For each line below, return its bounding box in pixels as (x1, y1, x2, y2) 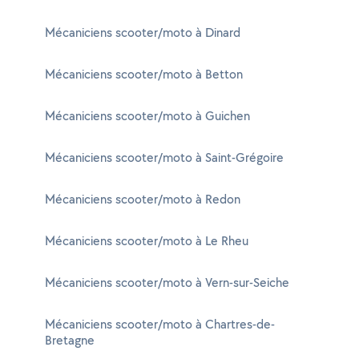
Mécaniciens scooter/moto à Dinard (45, 24, 240, 41)
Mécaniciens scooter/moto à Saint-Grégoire (45, 149, 284, 166)
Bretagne (45, 332, 95, 349)
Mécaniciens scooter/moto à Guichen (45, 107, 250, 124)
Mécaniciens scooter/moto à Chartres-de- (45, 316, 275, 333)
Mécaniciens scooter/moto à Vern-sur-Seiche (45, 274, 289, 291)
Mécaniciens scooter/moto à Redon (45, 191, 240, 208)
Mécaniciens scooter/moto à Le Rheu (45, 232, 248, 249)
